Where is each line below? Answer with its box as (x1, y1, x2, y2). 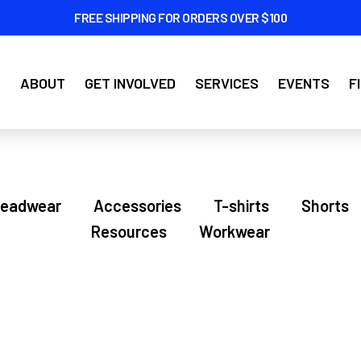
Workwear (199, 222, 270, 241)
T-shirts (213, 196, 269, 215)
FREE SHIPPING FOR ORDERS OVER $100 (74, 10, 287, 25)
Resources (91, 222, 167, 241)
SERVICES (195, 74, 259, 93)
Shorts (301, 196, 349, 215)
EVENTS (278, 74, 330, 93)
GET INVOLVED (85, 74, 176, 93)
